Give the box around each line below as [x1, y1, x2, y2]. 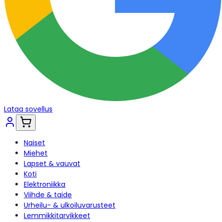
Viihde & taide [24, 190, 72, 200]
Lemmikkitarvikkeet [24, 211, 90, 221]
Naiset [24, 138, 45, 148]
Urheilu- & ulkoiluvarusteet [24, 200, 115, 210]
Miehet [24, 148, 48, 158]
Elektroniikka [24, 179, 65, 189]
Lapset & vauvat [24, 159, 80, 168]
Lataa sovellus [4, 104, 53, 114]
